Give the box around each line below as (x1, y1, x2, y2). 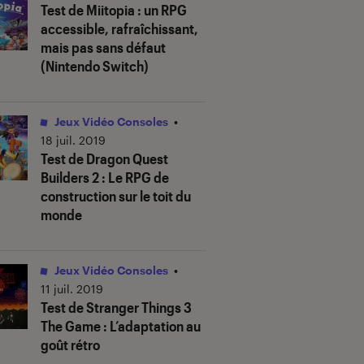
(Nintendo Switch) (41, 57, 149, 76)
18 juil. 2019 (41, 133, 106, 148)
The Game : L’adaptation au (41, 317, 201, 336)
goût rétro (41, 336, 100, 354)
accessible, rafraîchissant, (41, 19, 198, 38)
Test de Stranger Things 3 (41, 298, 192, 317)
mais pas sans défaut (41, 38, 166, 57)
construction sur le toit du (41, 187, 191, 206)
